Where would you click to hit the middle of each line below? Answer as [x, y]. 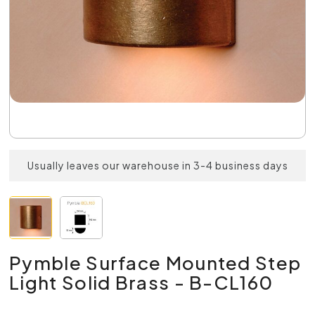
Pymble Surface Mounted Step [155, 262]
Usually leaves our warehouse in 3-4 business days [157, 165]
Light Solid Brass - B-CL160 [141, 282]
